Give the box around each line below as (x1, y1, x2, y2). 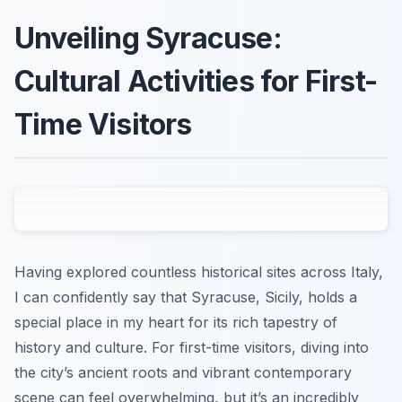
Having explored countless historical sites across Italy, (14, 262, 383, 281)
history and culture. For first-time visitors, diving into (14, 337, 369, 356)
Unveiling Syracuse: (14, 20, 282, 56)
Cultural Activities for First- (14, 63, 378, 99)
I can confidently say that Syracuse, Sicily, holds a (14, 287, 357, 306)
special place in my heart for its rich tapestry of (14, 312, 337, 331)
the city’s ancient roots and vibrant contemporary (14, 363, 352, 381)
